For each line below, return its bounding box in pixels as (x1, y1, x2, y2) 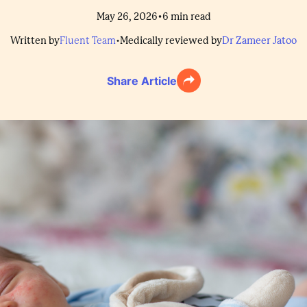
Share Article (106, 73, 177, 88)
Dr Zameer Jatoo (222, 35, 297, 47)
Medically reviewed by (120, 35, 222, 47)
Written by (10, 35, 60, 47)
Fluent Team (60, 35, 116, 47)
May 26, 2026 (96, 10, 158, 23)
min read (170, 10, 211, 23)
